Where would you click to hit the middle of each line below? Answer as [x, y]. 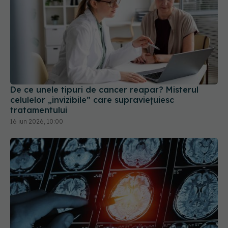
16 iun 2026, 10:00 [37, 102]
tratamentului [39, 90]
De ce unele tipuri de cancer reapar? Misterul [104, 70]
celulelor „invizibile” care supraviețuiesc [92, 80]
